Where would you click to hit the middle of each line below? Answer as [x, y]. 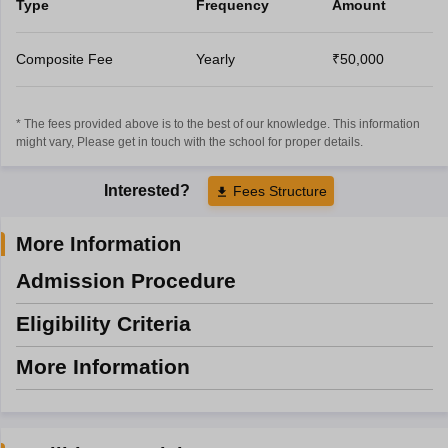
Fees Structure [280, 190]
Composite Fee [64, 58]
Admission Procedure [125, 280]
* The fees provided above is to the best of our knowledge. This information [217, 123]
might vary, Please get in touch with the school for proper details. [189, 141]
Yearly [215, 58]
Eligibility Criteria [103, 323]
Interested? [149, 190]
